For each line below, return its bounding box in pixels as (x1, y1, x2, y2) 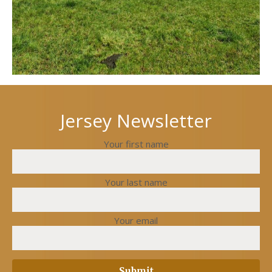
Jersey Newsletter (60, 108, 212, 134)
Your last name (104, 176, 168, 189)
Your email (114, 214, 158, 227)
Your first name (103, 138, 169, 151)
